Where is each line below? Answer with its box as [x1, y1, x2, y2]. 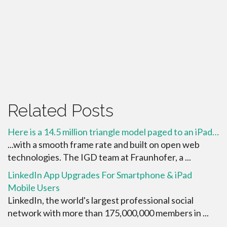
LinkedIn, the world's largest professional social [8, 194, 194, 206]
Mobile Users [8, 181, 60, 193]
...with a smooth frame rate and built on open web [8, 138, 200, 150]
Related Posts [8, 100, 113, 121]
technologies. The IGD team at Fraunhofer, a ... [8, 151, 191, 163]
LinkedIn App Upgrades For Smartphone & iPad [8, 169, 192, 180]
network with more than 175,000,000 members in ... [8, 207, 209, 218]
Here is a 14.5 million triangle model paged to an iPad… [8, 126, 219, 137]
